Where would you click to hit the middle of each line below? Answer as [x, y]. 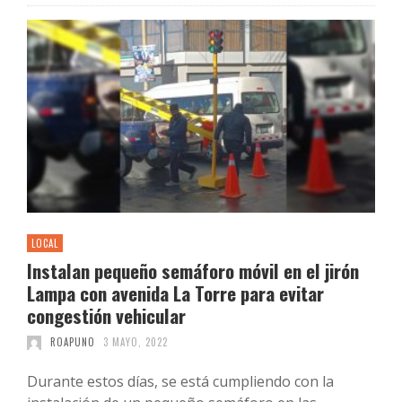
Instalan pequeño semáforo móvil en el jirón [193, 271]
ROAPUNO [72, 342]
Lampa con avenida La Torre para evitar [175, 293]
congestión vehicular [106, 316]
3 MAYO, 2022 [135, 342]
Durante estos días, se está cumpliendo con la [180, 382]
